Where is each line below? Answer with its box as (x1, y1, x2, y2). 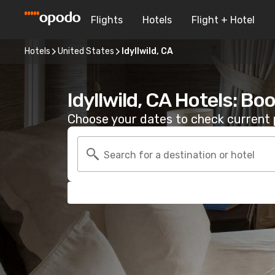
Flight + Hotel (192, 14, 255, 26)
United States (58, 46, 114, 56)
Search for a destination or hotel (104, 149, 255, 161)
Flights (91, 14, 123, 26)
